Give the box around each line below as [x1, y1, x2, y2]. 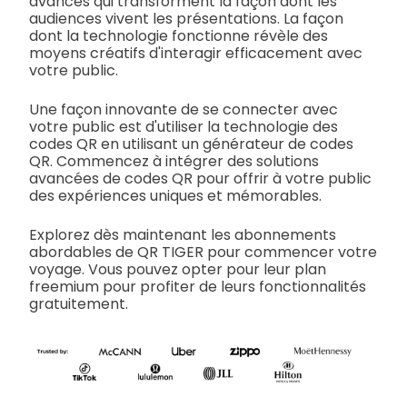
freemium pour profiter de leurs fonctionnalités [29, 275, 366, 297]
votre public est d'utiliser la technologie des [29, 115, 338, 137]
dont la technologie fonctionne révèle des [29, 25, 328, 46]
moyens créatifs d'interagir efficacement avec [29, 42, 362, 64]
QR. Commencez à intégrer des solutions [29, 150, 319, 172]
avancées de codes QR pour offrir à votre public [29, 167, 372, 189]
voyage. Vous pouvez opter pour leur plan [29, 258, 326, 280]
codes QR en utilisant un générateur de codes [29, 133, 353, 154]
